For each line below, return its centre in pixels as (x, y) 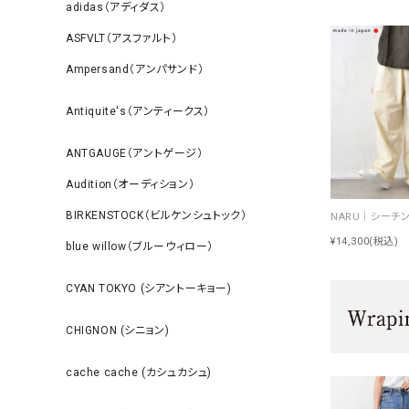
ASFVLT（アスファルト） (122, 38)
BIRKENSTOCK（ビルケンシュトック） (157, 215)
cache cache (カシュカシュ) (139, 372)
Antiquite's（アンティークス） (138, 111)
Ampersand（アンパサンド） (135, 69)
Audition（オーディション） (131, 184)
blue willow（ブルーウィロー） (140, 246)
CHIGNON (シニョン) (118, 330)
